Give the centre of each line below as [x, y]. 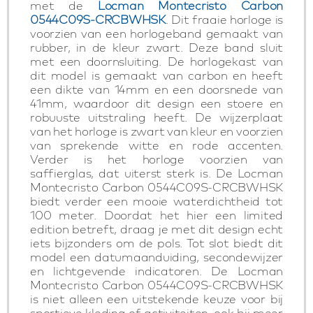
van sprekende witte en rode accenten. [156, 145]
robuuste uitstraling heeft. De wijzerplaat [156, 117]
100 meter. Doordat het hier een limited [156, 215]
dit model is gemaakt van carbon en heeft [156, 75]
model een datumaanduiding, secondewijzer [156, 257]
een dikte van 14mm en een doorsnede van [156, 89]
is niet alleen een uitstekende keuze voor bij [156, 299]
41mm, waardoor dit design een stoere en [156, 103]
